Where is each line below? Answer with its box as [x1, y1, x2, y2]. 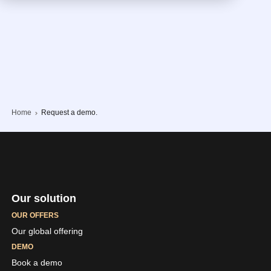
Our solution [11, 192, 76, 205]
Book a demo [11, 258, 62, 268]
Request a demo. [41, 108, 97, 117]
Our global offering [11, 226, 83, 237]
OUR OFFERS [11, 211, 59, 220]
